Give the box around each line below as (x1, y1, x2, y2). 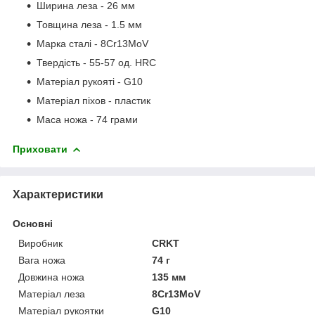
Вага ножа (18, 254, 65, 266)
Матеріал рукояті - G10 (37, 75, 143, 87)
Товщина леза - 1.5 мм (37, 18, 142, 30)
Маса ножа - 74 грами (37, 113, 141, 125)
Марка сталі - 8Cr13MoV (37, 37, 148, 49)
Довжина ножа (18, 271, 84, 283)
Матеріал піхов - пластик (37, 94, 150, 106)
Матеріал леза (18, 288, 85, 300)
